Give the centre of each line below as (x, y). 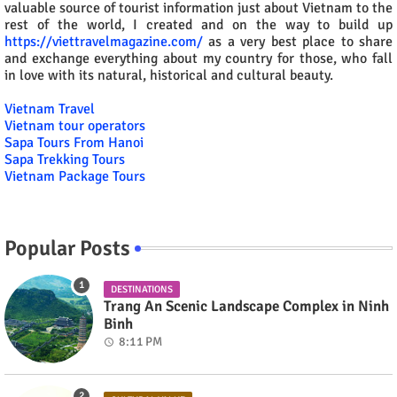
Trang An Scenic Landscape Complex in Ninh (246, 306)
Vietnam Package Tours (75, 176)
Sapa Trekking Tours (65, 159)
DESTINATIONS (142, 289)
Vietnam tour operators (75, 125)
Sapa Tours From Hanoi (74, 142)
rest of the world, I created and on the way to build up (198, 24)
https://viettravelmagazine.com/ (104, 41)
